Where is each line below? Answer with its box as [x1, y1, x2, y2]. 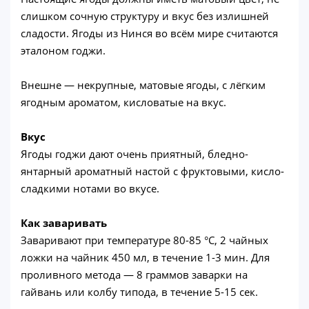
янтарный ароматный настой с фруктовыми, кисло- [21, 163, 284, 178]
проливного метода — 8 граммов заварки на [21, 267, 248, 281]
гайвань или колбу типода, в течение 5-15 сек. [21, 284, 258, 299]
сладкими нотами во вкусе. [21, 181, 159, 195]
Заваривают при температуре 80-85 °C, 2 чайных [21, 232, 268, 247]
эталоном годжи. [21, 43, 106, 57]
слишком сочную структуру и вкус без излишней [21, 8, 269, 23]
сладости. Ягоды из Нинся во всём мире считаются [21, 26, 278, 40]
